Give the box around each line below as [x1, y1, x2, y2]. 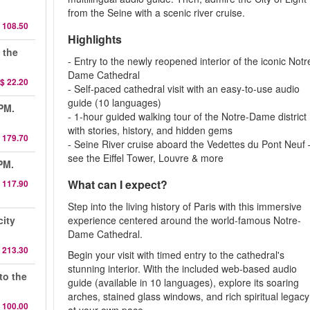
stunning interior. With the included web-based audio [68, 262, 298, 275]
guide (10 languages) [68, 95, 162, 109]
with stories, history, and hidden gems [68, 123, 233, 137]
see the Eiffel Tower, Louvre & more [68, 151, 224, 165]
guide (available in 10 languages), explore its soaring [68, 275, 300, 289]
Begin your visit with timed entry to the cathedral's [68, 248, 285, 262]
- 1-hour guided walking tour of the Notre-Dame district [68, 109, 307, 123]
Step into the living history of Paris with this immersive [68, 199, 302, 213]
